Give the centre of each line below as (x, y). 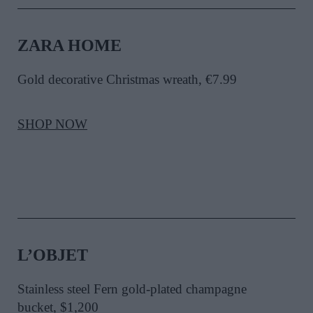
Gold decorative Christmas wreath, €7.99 (127, 80)
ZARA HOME (70, 46)
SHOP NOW (52, 124)
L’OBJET (53, 255)
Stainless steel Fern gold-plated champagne (132, 289)
